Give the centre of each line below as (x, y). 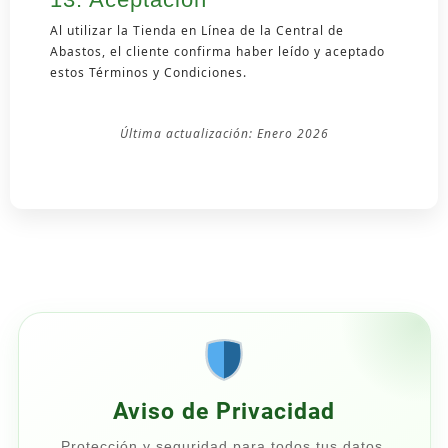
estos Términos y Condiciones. (148, 72)
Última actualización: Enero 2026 (224, 133)
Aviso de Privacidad (224, 412)
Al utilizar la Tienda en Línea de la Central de (197, 30)
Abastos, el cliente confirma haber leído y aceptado (217, 51)
